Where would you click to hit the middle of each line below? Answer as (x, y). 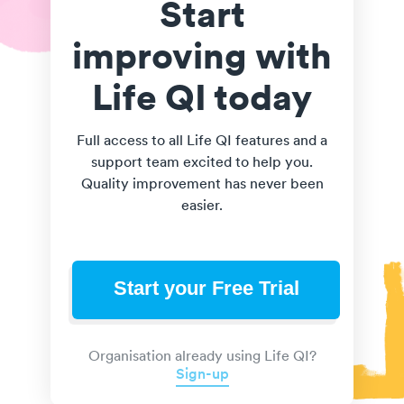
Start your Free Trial (206, 289)
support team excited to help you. (202, 163)
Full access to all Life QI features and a (202, 141)
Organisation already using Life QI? (202, 358)
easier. (202, 206)
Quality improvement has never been (202, 184)
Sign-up (202, 376)
